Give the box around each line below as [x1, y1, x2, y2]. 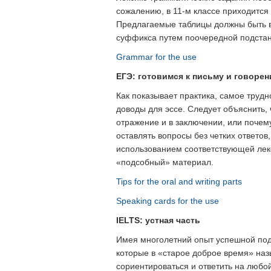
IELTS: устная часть [116, 215, 200, 225]
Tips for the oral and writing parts [116, 177, 242, 186]
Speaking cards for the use [116, 196, 219, 206]
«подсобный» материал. [116, 157, 214, 167]
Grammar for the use [116, 52, 197, 62]
